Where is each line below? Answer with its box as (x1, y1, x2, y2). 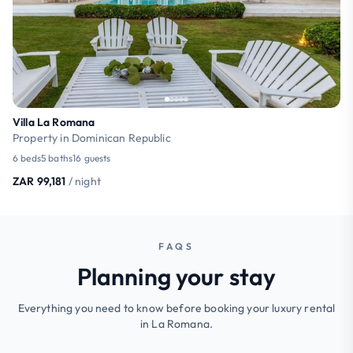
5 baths (40, 151, 73, 164)
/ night (68, 173, 101, 188)
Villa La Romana (13, 114, 95, 129)
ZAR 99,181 (13, 173, 66, 188)
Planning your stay (76, 261, 277, 292)
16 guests (72, 151, 111, 164)
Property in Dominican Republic (13, 130, 171, 145)
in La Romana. (139, 316, 214, 331)
